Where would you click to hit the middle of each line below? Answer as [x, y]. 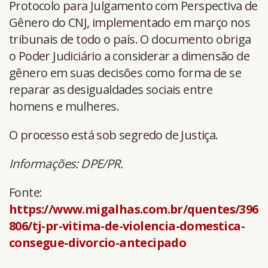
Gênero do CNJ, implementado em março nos [130, 23]
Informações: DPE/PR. [66, 164]
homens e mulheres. [64, 106]
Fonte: [26, 193]
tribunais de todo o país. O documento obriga [130, 39]
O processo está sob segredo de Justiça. [114, 135]
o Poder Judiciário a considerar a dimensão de [129, 56]
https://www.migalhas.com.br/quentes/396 [134, 209]
